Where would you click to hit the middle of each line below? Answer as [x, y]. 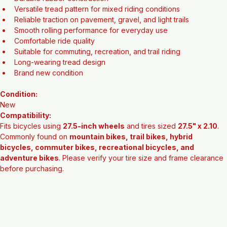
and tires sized [151, 152]
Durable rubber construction [61, 24]
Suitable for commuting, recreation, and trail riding [97, 77]
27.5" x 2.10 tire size [47, 13]
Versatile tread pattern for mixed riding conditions [97, 34]
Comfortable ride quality [54, 66]
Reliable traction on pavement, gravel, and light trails [102, 45]
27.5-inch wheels [94, 152]
